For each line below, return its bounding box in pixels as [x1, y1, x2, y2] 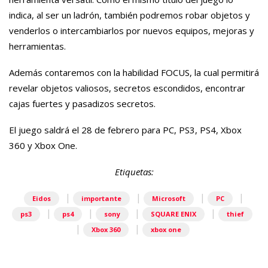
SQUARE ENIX [151, 209, 196, 218]
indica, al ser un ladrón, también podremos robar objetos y [9, 8, 250, 21]
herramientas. [9, 39, 66, 52]
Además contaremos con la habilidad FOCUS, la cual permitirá [9, 66, 259, 78]
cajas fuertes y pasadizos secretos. [9, 97, 156, 109]
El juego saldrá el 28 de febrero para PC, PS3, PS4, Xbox [9, 123, 242, 136]
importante [81, 193, 121, 203]
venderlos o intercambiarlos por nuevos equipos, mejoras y [9, 24, 254, 36]
